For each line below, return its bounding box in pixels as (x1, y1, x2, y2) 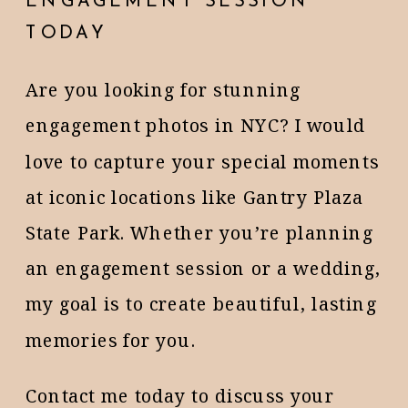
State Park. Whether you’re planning (25, 219, 373, 245)
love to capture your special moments (25, 148, 379, 173)
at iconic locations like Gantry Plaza (25, 184, 363, 209)
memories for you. (25, 327, 196, 352)
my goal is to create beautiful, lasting (25, 291, 377, 316)
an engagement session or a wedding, (25, 255, 382, 280)
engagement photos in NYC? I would (25, 112, 366, 138)
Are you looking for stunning (25, 76, 301, 102)
